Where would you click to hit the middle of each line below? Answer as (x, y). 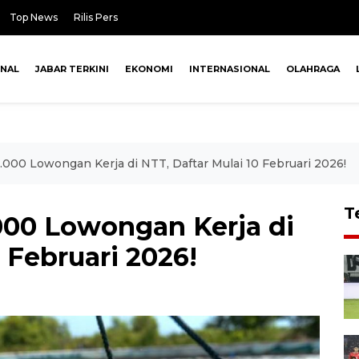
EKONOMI (149, 69)
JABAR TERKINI (73, 69)
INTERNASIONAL (230, 69)
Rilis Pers (96, 17)
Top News (34, 17)
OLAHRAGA (313, 69)
